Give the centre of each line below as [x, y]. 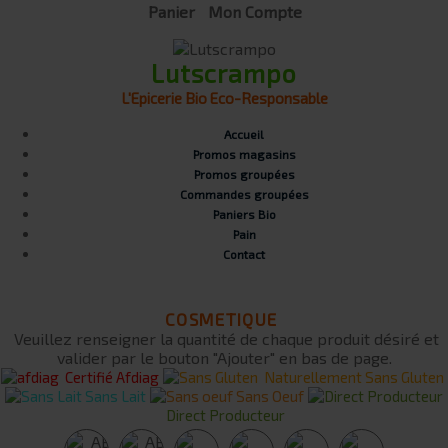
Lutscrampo [224, 73]
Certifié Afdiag [108, 377]
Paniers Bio [244, 214]
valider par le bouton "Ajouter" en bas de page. [224, 358]
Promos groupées [244, 174]
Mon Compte [253, 11]
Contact [244, 254]
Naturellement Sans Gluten [350, 377]
